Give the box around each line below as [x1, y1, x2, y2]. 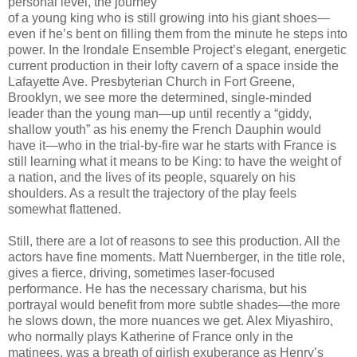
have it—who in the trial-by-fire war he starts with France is [8, 138, 336, 152]
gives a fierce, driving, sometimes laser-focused [8, 265, 275, 280]
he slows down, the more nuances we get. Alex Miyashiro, [8, 313, 333, 328]
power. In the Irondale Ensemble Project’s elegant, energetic [8, 42, 347, 57]
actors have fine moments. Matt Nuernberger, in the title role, [8, 249, 345, 264]
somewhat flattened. [8, 202, 121, 216]
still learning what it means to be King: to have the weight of [8, 154, 341, 168]
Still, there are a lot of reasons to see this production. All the [8, 233, 340, 248]
